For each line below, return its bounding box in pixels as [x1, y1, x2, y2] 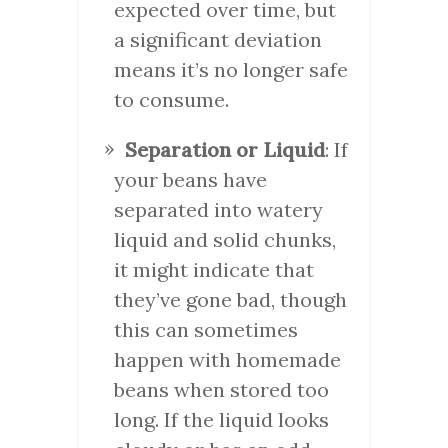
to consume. [114, 86, 229, 112]
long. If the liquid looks [114, 406, 329, 432]
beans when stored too [114, 376, 329, 402]
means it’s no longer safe [114, 56, 348, 82]
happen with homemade [114, 346, 341, 372]
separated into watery [114, 196, 323, 222]
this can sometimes [114, 316, 298, 342]
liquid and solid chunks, [114, 226, 336, 252]
